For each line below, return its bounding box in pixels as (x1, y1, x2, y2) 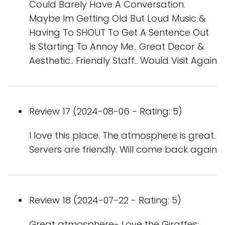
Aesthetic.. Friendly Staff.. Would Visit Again (29, 54, 217, 67)
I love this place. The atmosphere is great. (29, 129, 215, 142)
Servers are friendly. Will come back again (29, 143, 217, 156)
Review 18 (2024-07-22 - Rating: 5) (29, 194, 181, 207)
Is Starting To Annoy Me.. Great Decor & (29, 40, 204, 53)
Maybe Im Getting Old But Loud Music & (29, 12, 205, 25)
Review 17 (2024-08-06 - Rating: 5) (29, 105, 182, 118)
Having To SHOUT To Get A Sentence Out (29, 26, 209, 39)
